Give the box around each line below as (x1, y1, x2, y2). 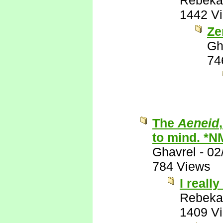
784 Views (152, 159, 211, 173)
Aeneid (178, 116, 219, 130)
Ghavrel (152, 145, 196, 159)
